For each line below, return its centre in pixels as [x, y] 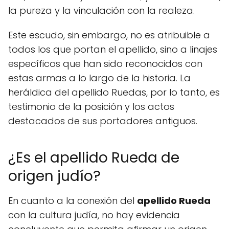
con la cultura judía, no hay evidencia [94, 215]
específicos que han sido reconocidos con [105, 64]
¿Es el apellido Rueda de [94, 158]
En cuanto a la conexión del [73, 201]
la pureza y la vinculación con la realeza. [101, 11]
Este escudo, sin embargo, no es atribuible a [109, 35]
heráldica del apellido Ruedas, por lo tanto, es [114, 93]
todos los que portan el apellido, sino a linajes [113, 50]
